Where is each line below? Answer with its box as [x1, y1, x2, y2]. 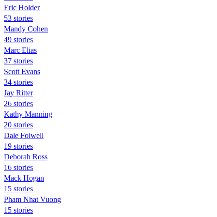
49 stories [4, 35, 33, 44]
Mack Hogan [4, 173, 44, 182]
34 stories [4, 77, 33, 86]
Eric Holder [4, 3, 40, 12]
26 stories [4, 99, 33, 108]
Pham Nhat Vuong [4, 195, 61, 203]
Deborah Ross [4, 152, 47, 161]
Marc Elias [4, 46, 37, 54]
